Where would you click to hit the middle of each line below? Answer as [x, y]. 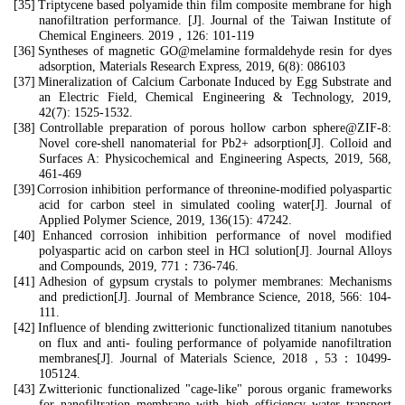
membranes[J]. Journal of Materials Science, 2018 [173, 358]
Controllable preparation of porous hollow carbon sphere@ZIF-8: [216, 128]
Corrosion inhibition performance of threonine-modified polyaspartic [215, 189]
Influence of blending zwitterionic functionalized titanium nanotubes [215, 328]
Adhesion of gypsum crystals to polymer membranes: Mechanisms [215, 282]
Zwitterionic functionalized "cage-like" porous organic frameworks [215, 389]
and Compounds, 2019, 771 [109, 266]
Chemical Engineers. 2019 [106, 36]
